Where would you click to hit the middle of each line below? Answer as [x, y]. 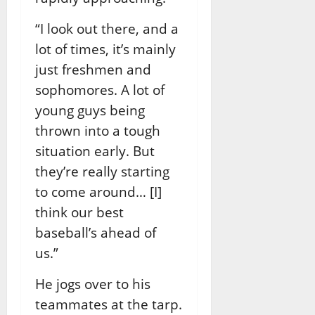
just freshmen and [93, 70]
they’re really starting [102, 172]
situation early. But [95, 151]
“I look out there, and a [107, 29]
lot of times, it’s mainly [105, 49]
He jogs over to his [93, 284]
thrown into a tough [98, 131]
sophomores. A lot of [100, 90]
